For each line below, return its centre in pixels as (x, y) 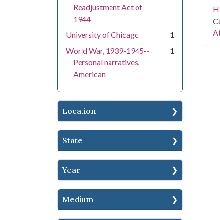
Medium (78, 199)
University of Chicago (102, 35)
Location (79, 111)
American (89, 74)
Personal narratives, (106, 62)
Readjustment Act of (108, 7)
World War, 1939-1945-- (108, 50)
